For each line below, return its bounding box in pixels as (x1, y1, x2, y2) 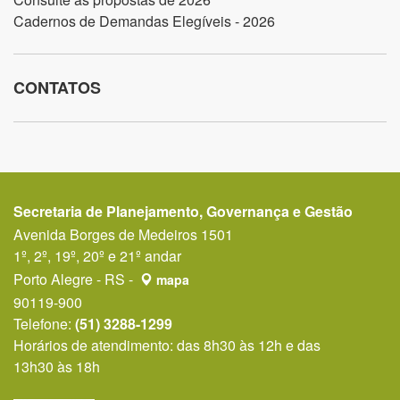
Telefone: (13, 313, 75, 334)
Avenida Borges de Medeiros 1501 (13, 224, 233, 245)
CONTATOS (13, 76, 101, 99)
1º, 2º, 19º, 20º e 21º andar (13, 246, 181, 266)
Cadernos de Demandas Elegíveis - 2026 (13, 11, 275, 31)
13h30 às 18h (13, 356, 100, 377)
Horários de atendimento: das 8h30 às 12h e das (13, 335, 321, 355)
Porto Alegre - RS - (13, 269, 137, 289)
